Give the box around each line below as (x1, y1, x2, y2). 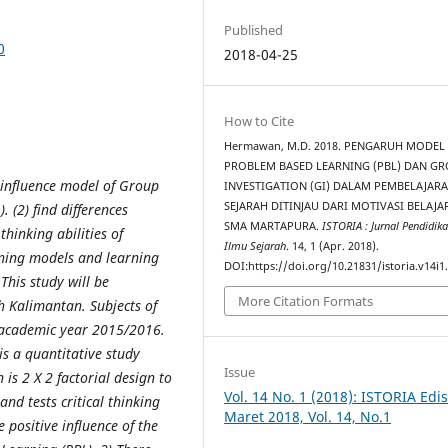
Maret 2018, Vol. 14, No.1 (224, 407, 392, 427)
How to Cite (224, 111, 295, 130)
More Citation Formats (238, 292, 374, 311)
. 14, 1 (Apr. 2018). (286, 238, 380, 253)
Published (224, 20, 284, 39)
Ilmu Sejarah (224, 238, 287, 253)
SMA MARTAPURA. (224, 218, 323, 233)
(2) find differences (9, 199, 128, 219)
